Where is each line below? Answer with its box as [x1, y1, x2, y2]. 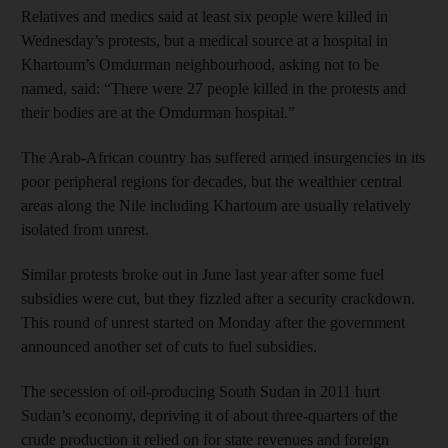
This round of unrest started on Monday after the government [21, 314, 405, 331]
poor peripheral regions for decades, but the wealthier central [21, 173, 402, 190]
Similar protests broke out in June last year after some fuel [21, 266, 384, 283]
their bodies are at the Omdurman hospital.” [21, 104, 295, 121]
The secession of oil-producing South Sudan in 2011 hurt [21, 383, 380, 400]
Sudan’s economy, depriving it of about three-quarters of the [21, 407, 398, 424]
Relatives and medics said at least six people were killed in [21, 8, 388, 25]
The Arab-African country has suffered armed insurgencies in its [21, 149, 425, 166]
